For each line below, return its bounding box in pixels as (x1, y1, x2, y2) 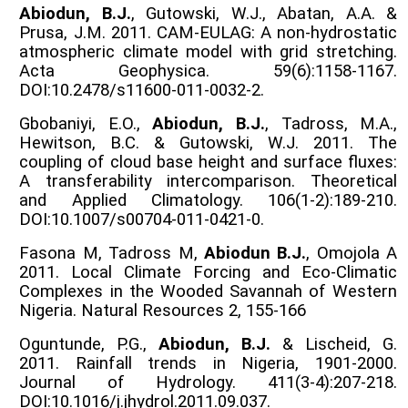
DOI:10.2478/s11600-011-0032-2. (19, 79, 265, 100)
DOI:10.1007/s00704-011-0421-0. (19, 209, 265, 229)
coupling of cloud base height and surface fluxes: (19, 151, 397, 172)
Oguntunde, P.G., (19, 333, 159, 354)
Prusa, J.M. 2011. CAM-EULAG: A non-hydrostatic (19, 22, 397, 43)
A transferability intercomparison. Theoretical (19, 170, 397, 191)
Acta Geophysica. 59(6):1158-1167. (19, 60, 397, 81)
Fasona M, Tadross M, (19, 242, 204, 263)
